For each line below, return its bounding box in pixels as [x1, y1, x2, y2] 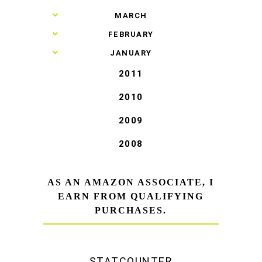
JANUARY [110, 48, 152, 57]
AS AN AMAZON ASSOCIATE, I [47, 177, 215, 187]
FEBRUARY [108, 29, 154, 39]
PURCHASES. [95, 205, 167, 215]
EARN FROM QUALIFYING [58, 191, 204, 201]
